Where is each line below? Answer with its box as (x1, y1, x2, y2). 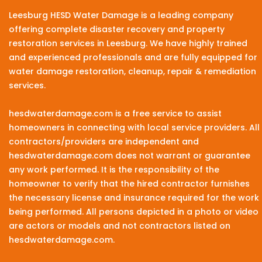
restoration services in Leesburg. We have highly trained (9, 37, 247, 50)
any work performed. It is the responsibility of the (9, 164, 219, 176)
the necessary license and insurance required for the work (9, 192, 259, 204)
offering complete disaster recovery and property (9, 23, 225, 36)
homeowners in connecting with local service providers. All (9, 122, 260, 134)
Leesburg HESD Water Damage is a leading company (9, 9, 233, 22)
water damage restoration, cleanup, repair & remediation (9, 65, 256, 78)
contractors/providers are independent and (9, 136, 199, 148)
